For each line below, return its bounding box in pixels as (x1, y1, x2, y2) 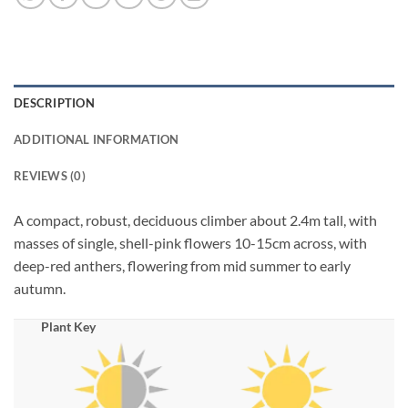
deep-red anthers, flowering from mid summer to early (14, 257, 351, 274)
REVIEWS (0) (14, 168, 86, 183)
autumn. (14, 280, 66, 297)
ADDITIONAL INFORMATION (14, 132, 179, 147)
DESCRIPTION (14, 96, 95, 110)
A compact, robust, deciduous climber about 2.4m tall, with (14, 211, 377, 229)
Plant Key (41, 318, 96, 334)
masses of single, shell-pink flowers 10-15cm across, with (14, 234, 367, 251)
